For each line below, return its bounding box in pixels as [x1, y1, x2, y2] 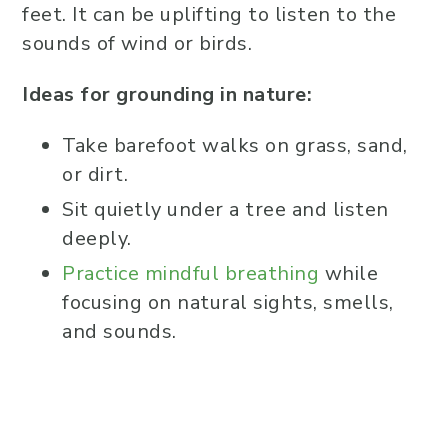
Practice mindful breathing [62, 260, 319, 288]
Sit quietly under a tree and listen [62, 196, 389, 224]
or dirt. [62, 161, 128, 189]
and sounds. [62, 318, 177, 346]
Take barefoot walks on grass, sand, [62, 132, 408, 160]
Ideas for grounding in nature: [22, 81, 312, 109]
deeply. [62, 225, 132, 253]
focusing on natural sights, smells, [62, 289, 394, 317]
